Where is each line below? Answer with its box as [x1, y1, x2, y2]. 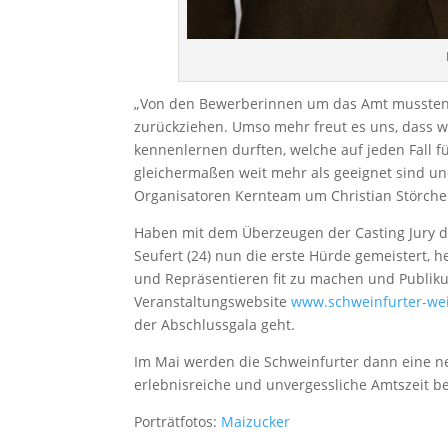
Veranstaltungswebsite [134, 291, 292, 311]
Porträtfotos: [134, 411, 222, 431]
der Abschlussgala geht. [134, 314, 296, 334]
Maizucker [221, 411, 291, 431]
